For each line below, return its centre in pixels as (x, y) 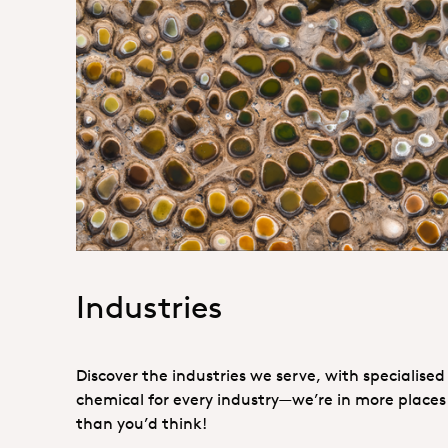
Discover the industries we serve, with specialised (260, 374)
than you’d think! (141, 422)
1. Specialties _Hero (343, 136)
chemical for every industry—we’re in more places (261, 398)
